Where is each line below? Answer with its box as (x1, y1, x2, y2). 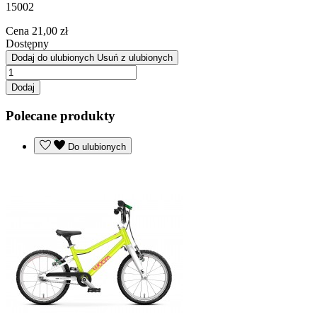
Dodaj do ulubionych (11, 52, 94, 64)
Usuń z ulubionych (97, 52, 173, 64)
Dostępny (6, 38, 49, 50)
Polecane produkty (6, 108, 115, 124)
